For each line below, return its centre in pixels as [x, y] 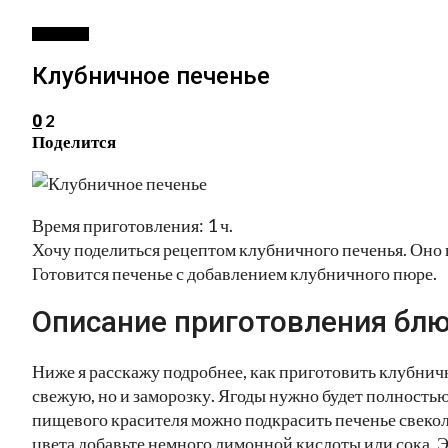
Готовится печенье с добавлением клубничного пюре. [234, 272]
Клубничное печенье [151, 75]
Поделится [74, 141]
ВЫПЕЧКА [60, 34]
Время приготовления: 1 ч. [132, 224]
